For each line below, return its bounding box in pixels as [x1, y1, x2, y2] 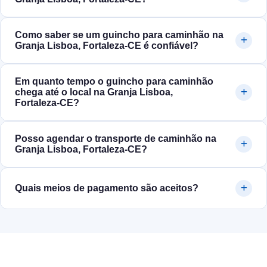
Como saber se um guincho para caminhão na [15, 30, 223, 41]
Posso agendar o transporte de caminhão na [15, 133, 216, 144]
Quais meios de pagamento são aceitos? [15, 183, 198, 194]
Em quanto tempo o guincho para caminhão [15, 76, 213, 87]
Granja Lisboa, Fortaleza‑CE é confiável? [15, 41, 198, 51]
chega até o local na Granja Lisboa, [15, 87, 173, 98]
